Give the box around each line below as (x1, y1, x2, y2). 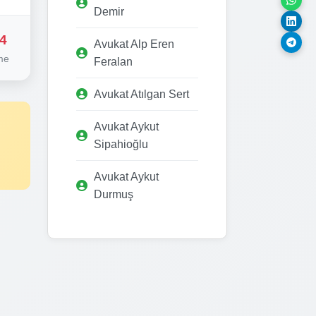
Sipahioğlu (94, 138, 148, 150)
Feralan (94, 55, 133, 68)
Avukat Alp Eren (94, 37, 174, 50)
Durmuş (94, 188, 133, 200)
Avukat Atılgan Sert (94, 87, 189, 100)
